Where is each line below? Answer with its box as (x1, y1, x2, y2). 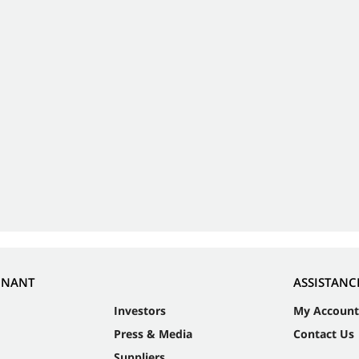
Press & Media (113, 326, 192, 342)
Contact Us (292, 326, 354, 342)
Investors (113, 303, 166, 319)
